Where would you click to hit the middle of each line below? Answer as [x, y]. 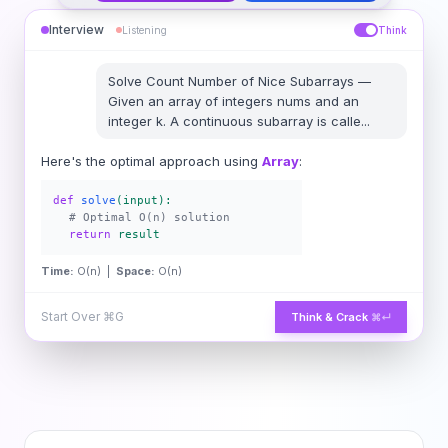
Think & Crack [329, 317]
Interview [76, 29]
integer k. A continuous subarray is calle [234, 121]
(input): [144, 200]
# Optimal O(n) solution [149, 217]
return [90, 234]
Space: [135, 271]
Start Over [72, 316]
